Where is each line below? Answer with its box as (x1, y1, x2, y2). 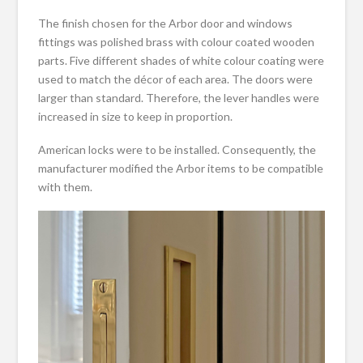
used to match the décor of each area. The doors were (38, 71, 314, 86)
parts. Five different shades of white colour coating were (38, 53, 325, 67)
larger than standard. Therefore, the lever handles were (38, 90, 320, 105)
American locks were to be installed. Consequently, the (38, 143, 317, 157)
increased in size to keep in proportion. (38, 109, 233, 123)
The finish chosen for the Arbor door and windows (38, 15, 293, 30)
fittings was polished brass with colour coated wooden (38, 34, 315, 49)
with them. (38, 180, 93, 194)
